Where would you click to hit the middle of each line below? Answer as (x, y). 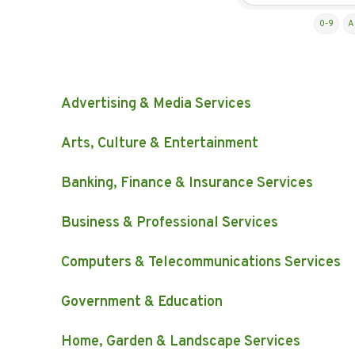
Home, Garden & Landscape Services (181, 342)
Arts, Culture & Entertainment (160, 144)
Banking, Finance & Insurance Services (187, 184)
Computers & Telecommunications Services (201, 263)
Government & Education (142, 303)
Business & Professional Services (170, 223)
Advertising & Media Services (156, 105)
